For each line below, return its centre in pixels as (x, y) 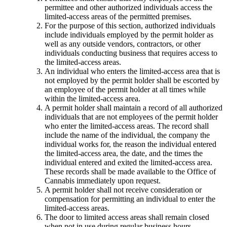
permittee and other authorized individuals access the (128, 8)
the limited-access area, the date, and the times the (124, 154)
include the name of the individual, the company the (127, 135)
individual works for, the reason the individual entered (130, 144)
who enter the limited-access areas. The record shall (127, 126)
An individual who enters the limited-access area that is (132, 71)
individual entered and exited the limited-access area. (128, 163)
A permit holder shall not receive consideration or (123, 190)
